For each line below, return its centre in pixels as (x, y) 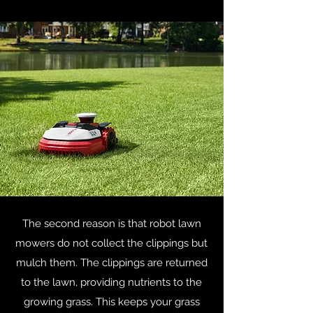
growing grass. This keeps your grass (111, 302)
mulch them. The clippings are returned (111, 263)
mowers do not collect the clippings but (111, 243)
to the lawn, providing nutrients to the (111, 282)
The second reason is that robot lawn (111, 224)
